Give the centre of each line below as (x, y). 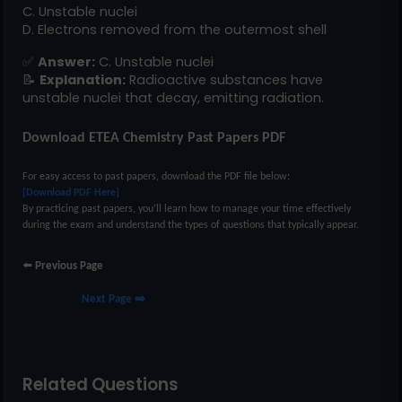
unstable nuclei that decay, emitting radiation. (173, 97)
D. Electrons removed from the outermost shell (175, 29)
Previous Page (69, 266)
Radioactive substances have (224, 79)
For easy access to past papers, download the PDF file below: (156, 176)
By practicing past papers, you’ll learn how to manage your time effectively (187, 209)
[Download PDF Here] (71, 192)
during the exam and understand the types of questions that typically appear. (191, 225)
